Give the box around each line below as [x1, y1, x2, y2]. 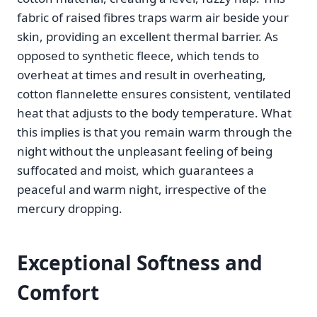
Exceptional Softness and [17, 249, 263, 277]
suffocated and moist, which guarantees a [17, 162, 254, 179]
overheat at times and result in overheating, [17, 67, 266, 83]
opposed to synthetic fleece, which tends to [17, 47, 259, 64]
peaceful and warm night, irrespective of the [17, 181, 267, 198]
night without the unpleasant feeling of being [17, 143, 272, 160]
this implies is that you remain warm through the [17, 124, 292, 141]
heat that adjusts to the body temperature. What [17, 105, 292, 122]
